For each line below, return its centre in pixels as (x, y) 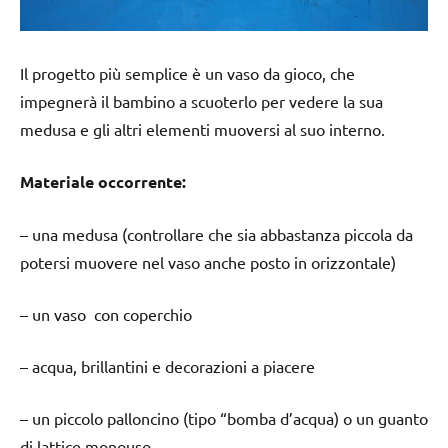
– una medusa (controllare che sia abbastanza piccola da (216, 233)
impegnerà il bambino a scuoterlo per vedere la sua (201, 100)
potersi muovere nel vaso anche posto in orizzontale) (208, 261)
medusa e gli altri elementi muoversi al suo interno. (202, 128)
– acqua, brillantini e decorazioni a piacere (167, 365)
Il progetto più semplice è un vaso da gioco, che (187, 72)
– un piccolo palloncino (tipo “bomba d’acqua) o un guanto (224, 417)
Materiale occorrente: (103, 181)
